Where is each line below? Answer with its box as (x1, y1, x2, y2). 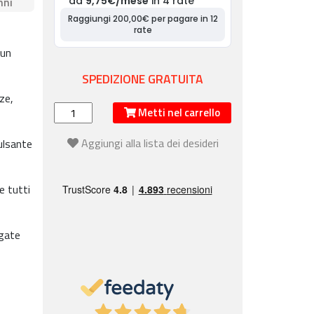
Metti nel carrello (136, 104, 221, 121)
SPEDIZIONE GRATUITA (82, 69, 203, 88)
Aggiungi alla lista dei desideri (81, 135, 219, 151)
